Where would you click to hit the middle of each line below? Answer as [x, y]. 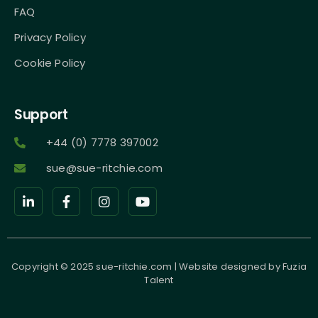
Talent [159, 280]
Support [41, 115]
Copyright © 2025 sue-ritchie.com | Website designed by [147, 266]
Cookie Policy [50, 62]
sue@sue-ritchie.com [104, 168]
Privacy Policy [50, 37]
